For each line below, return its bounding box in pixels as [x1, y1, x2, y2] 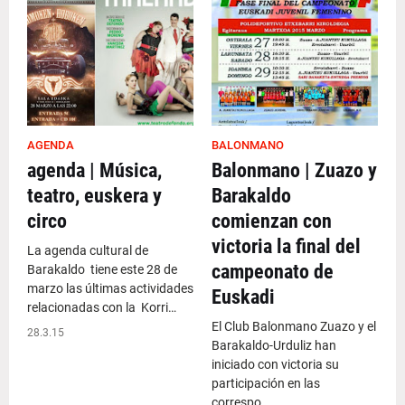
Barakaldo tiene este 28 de [27, 262, 177, 277]
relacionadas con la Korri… [27, 300, 176, 315]
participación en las [212, 376, 320, 391]
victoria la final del [212, 235, 361, 258]
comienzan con [212, 210, 332, 232]
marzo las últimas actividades [27, 281, 193, 296]
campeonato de [212, 260, 334, 283]
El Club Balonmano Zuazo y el [212, 319, 376, 334]
